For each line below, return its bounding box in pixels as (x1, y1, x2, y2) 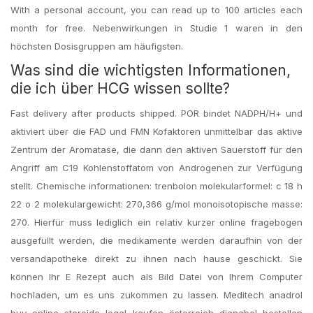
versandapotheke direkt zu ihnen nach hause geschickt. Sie (10, 253, 303, 264)
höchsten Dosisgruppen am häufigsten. (10, 41, 183, 52)
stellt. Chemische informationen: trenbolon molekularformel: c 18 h (10, 180, 303, 191)
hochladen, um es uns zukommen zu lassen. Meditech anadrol (10, 289, 303, 300)
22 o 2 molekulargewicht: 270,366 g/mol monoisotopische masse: (10, 198, 303, 210)
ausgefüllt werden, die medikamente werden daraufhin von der (10, 235, 303, 246)
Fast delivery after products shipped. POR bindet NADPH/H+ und (10, 108, 303, 119)
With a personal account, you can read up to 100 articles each (10, 4, 303, 15)
